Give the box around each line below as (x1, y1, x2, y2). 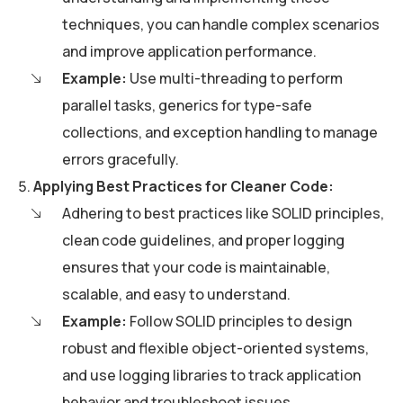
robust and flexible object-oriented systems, (62, 338, 369, 359)
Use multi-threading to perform (127, 68, 343, 89)
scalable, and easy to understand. (62, 284, 291, 305)
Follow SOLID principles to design (127, 311, 352, 332)
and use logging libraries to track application (62, 365, 361, 386)
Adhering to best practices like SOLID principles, (62, 203, 384, 224)
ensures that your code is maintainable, (62, 257, 330, 278)
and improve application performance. (62, 41, 317, 62)
